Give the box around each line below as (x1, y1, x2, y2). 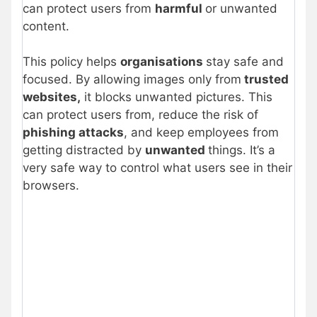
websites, (23, 90, 81, 105)
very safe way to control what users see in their (23, 161, 292, 175)
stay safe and (206, 54, 284, 69)
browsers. (23, 178, 79, 193)
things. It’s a (208, 143, 275, 158)
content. (23, 18, 69, 33)
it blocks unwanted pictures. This (81, 90, 272, 105)
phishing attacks (23, 125, 124, 140)
